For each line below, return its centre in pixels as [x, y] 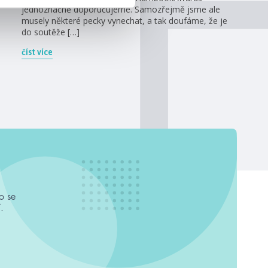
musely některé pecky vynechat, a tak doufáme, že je [124, 20]
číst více [37, 52]
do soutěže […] [51, 32]
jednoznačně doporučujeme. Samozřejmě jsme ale [121, 9]
